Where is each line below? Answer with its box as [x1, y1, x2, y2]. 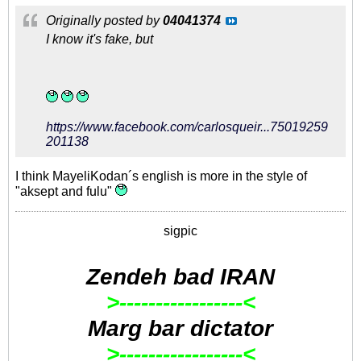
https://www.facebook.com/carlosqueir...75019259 [46, 120, 328, 134]
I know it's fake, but [46, 32, 153, 46]
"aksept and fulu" [15, 185, 115, 198]
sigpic [164, 224, 197, 238]
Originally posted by [46, 14, 163, 27]
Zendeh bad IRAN [86, 264, 275, 289]
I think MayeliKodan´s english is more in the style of [15, 169, 307, 183]
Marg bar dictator [88, 316, 273, 341]
